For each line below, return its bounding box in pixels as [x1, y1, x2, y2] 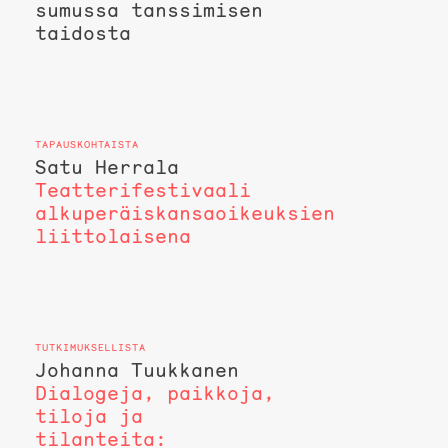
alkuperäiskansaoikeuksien [34, 201, 335, 226]
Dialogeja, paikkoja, [34, 381, 275, 406]
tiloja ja [34, 404, 143, 429]
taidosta [34, 21, 131, 46]
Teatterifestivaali [34, 178, 251, 203]
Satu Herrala [34, 155, 179, 180]
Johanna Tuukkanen [34, 358, 239, 383]
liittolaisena [34, 224, 191, 249]
